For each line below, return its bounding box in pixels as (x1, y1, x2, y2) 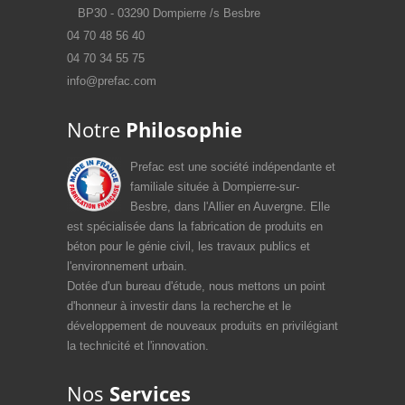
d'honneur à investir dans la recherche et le (67, 299, 291, 314)
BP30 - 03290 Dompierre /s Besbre (67, 6, 260, 21)
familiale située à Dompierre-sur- (130, 180, 299, 194)
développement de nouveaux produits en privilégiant (67, 319, 338, 334)
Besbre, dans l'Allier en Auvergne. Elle (130, 200, 330, 214)
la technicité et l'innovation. (67, 339, 209, 353)
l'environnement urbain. (67, 259, 187, 274)
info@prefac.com (67, 74, 156, 89)
